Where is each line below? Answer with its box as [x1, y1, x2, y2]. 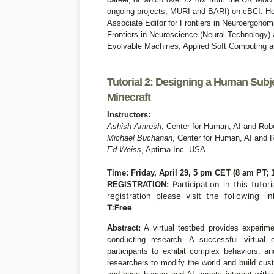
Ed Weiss [106, 145, 141, 154]
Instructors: [106, 110, 150, 119]
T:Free [106, 202, 132, 212]
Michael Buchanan [106, 133, 172, 143]
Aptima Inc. [145, 145, 189, 154]
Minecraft [106, 91, 150, 103]
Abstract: [106, 223, 141, 232]
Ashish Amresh [106, 122, 161, 131]
